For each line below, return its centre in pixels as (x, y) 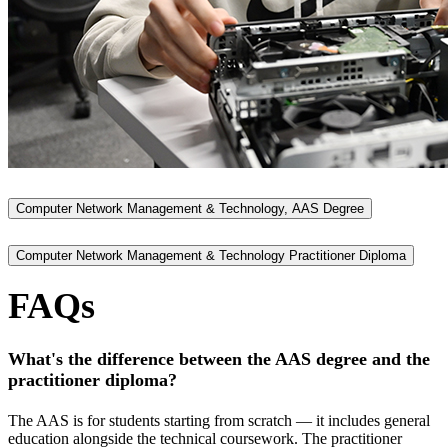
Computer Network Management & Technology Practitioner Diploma (211, 255)
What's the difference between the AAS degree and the (219, 358)
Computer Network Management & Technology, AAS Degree (190, 208)
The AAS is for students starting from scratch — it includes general (219, 420)
